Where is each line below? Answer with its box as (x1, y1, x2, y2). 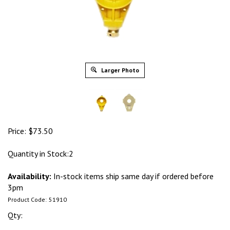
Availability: (8, 171, 51, 181)
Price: (8, 126, 26, 136)
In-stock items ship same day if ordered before (51, 171, 214, 181)
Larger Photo (100, 66, 139, 74)
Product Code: (8, 196, 47, 203)
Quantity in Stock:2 (8, 148, 73, 159)
